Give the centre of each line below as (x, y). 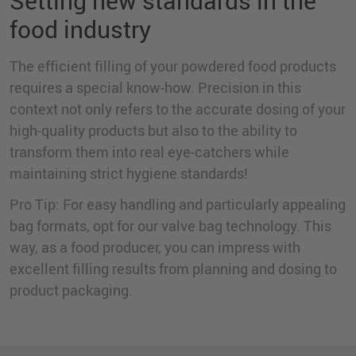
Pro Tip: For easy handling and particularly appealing (178, 204)
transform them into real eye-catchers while (149, 152)
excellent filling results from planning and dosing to (173, 269)
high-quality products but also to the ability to (153, 130)
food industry (80, 29)
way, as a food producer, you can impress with (155, 247)
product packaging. (71, 290)
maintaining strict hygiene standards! (129, 173)
